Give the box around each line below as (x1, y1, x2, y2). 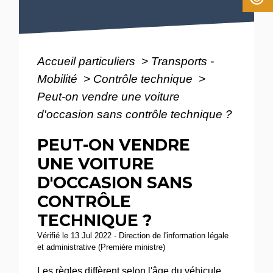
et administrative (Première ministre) (37, 243, 166, 252)
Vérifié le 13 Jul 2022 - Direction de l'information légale (37, 231, 229, 241)
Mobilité (37, 72, 81, 86)
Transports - (151, 54, 214, 68)
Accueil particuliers (37, 54, 139, 68)
